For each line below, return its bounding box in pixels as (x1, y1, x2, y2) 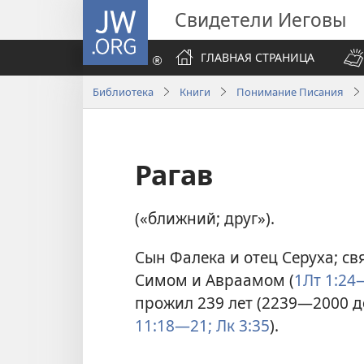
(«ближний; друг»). (135, 207, 275, 230)
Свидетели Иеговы (175, 6, 346, 32)
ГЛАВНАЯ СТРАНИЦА (201, 50, 314, 65)
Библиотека (93, 84, 154, 99)
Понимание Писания (236, 84, 344, 99)
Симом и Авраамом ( (135, 268, 294, 291)
